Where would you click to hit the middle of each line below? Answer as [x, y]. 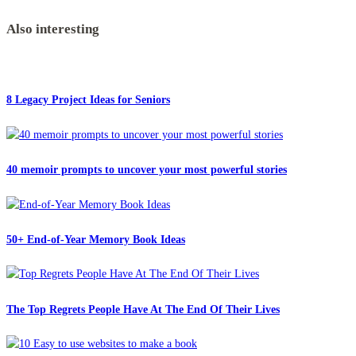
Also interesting [53, 29]
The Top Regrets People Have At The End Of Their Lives [143, 309]
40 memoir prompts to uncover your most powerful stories [147, 170]
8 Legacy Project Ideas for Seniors [88, 100]
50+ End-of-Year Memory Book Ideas [96, 239]
